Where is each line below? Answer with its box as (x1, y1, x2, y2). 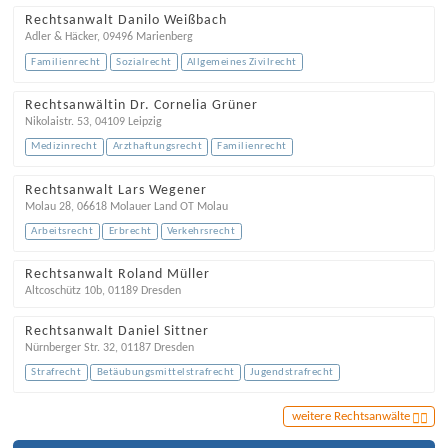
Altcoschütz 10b (24, 285, 102, 298)
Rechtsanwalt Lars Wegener (24, 182, 207, 198)
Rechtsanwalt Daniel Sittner (24, 323, 209, 339)
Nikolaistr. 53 (24, 116, 89, 129)
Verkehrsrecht (166, 226, 236, 238)
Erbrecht (108, 226, 152, 238)
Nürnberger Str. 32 (24, 341, 115, 354)
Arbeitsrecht (31, 226, 94, 238)
